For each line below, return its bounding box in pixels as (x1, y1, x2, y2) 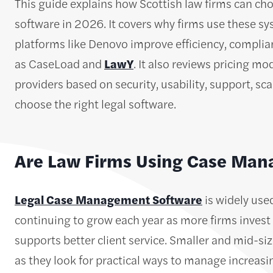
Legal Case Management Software (15, 191, 202, 208)
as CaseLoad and (15, 55, 104, 72)
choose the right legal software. (15, 95, 176, 112)
